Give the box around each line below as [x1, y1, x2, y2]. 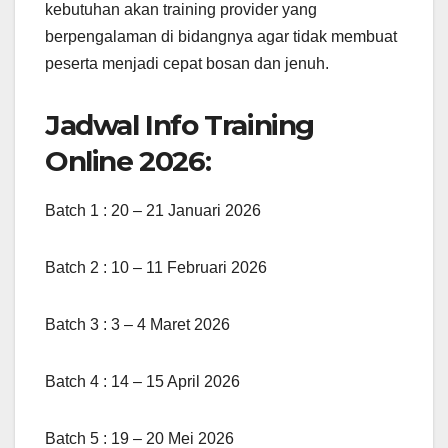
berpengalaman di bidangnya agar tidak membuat [45, 27, 397, 45]
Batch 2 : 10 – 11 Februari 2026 [45, 258, 267, 276]
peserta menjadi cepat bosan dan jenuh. [45, 54, 329, 72]
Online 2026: [45, 143, 211, 178]
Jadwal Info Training [45, 107, 315, 142]
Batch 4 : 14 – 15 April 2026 [45, 372, 240, 390]
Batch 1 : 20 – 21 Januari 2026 [45, 201, 261, 219]
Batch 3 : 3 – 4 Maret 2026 [45, 315, 230, 333]
